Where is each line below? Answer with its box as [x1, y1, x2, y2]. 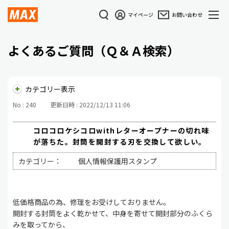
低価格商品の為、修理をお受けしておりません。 [13, 196, 170, 207]
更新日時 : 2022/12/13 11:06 [50, 100, 130, 109]
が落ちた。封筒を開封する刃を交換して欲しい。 [33, 136, 207, 147]
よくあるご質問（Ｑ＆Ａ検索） [8, 41, 179, 60]
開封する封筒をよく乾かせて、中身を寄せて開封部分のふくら [13, 208, 213, 218]
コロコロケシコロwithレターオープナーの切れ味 [33, 125, 210, 135]
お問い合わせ [172, 10, 202, 18]
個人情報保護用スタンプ [78, 155, 157, 166]
